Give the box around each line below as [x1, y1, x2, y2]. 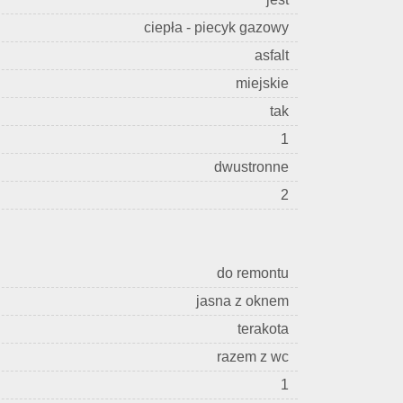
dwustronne [214, 159, 289, 175]
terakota [237, 321, 289, 336]
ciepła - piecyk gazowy [144, 20, 289, 35]
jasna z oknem [196, 293, 289, 309]
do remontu [217, 265, 289, 281]
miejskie [236, 76, 289, 91]
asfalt [255, 48, 289, 63]
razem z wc [217, 349, 289, 364]
